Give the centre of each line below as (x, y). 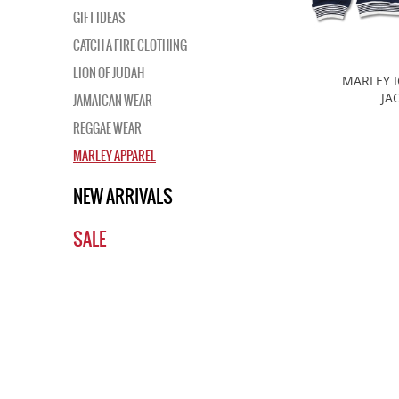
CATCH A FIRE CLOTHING (130, 45)
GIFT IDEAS (99, 18)
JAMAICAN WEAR (113, 101)
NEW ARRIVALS (123, 196)
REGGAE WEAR (107, 128)
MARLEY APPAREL (114, 156)
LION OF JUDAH (109, 73)
